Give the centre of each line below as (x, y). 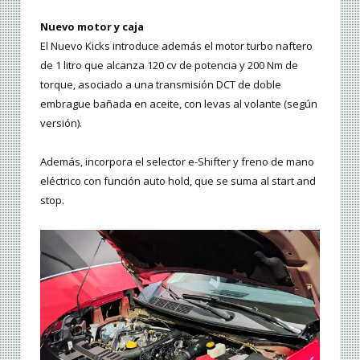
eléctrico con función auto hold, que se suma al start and (178, 181)
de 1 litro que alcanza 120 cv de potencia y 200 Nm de (169, 65)
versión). (61, 123)
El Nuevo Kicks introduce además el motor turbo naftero (176, 46)
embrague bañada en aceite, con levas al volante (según (179, 104)
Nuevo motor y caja (92, 27)
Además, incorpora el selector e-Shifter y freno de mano (177, 162)
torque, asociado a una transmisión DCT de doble (161, 85)
